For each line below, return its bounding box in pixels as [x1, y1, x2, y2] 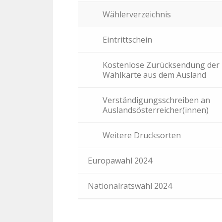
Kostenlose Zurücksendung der [103, 59, 220, 70]
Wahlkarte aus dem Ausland [103, 69, 206, 80]
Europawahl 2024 [88, 155, 152, 166]
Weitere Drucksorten [103, 130, 181, 141]
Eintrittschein [103, 34, 152, 45]
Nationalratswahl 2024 [88, 180, 172, 191]
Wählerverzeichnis [103, 9, 171, 20]
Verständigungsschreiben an [103, 95, 210, 106]
